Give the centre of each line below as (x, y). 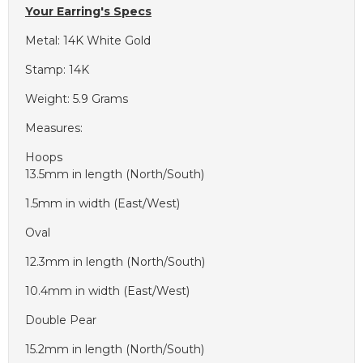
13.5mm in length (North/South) (115, 175)
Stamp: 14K (57, 70)
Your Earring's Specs (88, 12)
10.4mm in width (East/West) (107, 291)
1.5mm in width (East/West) (102, 204)
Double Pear (61, 320)
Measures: (54, 128)
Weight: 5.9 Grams (77, 99)
